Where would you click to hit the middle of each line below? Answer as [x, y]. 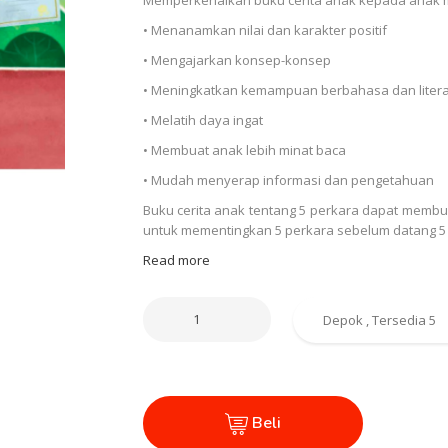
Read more [176, 259]
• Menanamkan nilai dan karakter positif [267, 29]
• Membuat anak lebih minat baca [244, 149]
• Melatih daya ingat [202, 119]
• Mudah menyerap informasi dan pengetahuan [288, 179]
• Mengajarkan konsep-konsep [236, 59]
